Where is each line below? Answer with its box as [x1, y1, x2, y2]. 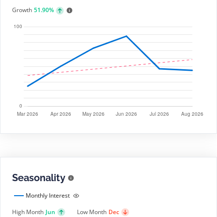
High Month [12, 208, 44, 216]
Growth [12, 6, 32, 14]
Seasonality [12, 172, 65, 184]
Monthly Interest [26, 191, 70, 200]
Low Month [77, 208, 107, 216]
